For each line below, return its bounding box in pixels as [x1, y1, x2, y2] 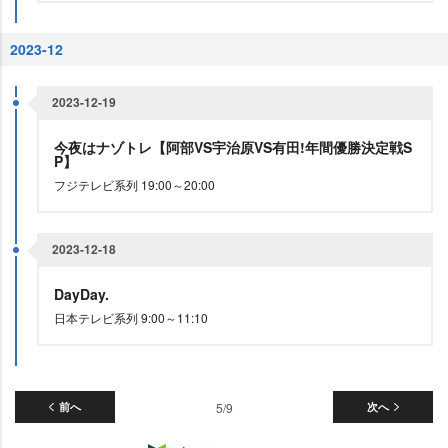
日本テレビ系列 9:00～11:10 [54, 309, 208, 326]
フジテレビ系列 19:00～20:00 [54, 176, 215, 193]
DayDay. [54, 284, 113, 304]
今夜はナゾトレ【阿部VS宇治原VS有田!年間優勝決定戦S [54, 137, 412, 157]
